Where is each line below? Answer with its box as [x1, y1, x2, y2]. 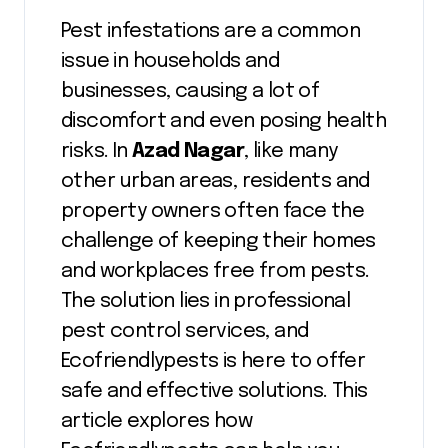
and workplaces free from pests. [61, 260, 370, 282]
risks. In [61, 140, 133, 162]
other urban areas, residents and [61, 170, 370, 192]
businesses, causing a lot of [61, 80, 320, 102]
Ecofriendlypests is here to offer [61, 350, 366, 372]
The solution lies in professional [61, 290, 351, 312]
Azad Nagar [132, 140, 245, 162]
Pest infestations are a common [61, 20, 360, 42]
